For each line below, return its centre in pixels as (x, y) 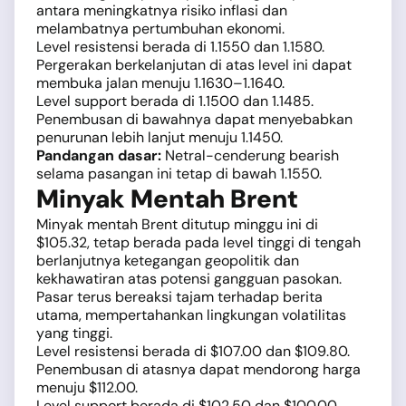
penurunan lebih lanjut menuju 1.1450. (159, 138)
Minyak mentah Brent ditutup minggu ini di (177, 225)
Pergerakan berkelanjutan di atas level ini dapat (194, 65)
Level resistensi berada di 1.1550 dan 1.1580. (180, 47)
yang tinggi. (74, 333)
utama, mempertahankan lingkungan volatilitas (191, 315)
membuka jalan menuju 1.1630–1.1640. (160, 83)
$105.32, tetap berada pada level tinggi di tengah (198, 243)
